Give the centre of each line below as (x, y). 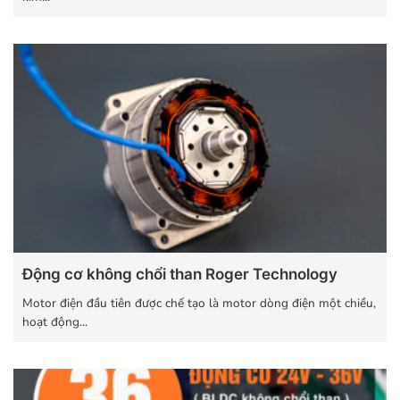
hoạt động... (55, 322)
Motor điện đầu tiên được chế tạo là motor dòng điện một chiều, (199, 304)
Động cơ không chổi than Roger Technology (180, 274)
